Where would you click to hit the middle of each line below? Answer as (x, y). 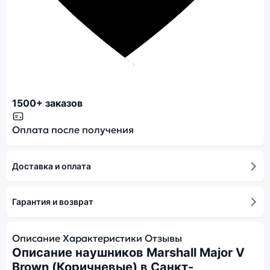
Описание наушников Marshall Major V (128, 253)
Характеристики (102, 238)
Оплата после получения (73, 130)
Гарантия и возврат (53, 202)
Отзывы (163, 238)
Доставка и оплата (52, 166)
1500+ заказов (47, 103)
